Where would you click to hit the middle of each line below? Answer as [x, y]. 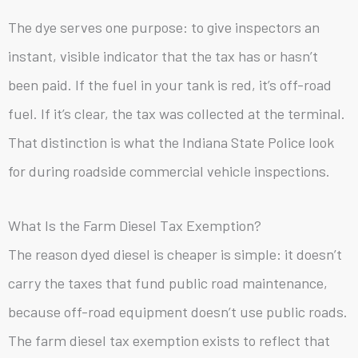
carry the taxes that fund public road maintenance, [168, 283]
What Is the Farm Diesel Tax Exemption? [135, 226]
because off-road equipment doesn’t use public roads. [178, 312]
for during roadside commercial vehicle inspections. [169, 171]
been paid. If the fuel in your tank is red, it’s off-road [170, 85]
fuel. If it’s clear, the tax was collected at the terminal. [177, 114]
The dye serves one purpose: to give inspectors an [164, 28]
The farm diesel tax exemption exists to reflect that [169, 341]
